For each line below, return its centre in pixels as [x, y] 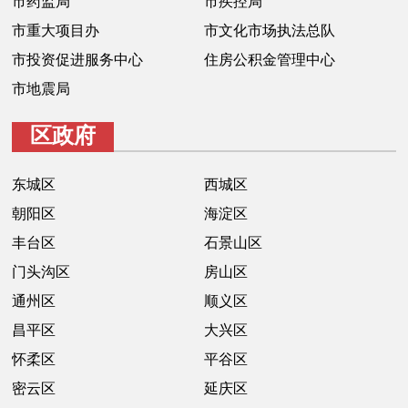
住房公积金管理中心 [270, 59]
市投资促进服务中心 [78, 59]
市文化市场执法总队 [270, 30]
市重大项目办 [56, 30]
